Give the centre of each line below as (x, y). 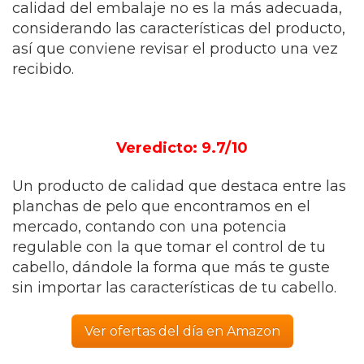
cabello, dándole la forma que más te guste (171, 267)
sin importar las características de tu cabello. (174, 287)
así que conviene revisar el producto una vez (175, 48)
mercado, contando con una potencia (149, 226)
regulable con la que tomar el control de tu (169, 247)
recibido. (43, 69)
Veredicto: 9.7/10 (182, 147)
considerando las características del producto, (179, 28)
